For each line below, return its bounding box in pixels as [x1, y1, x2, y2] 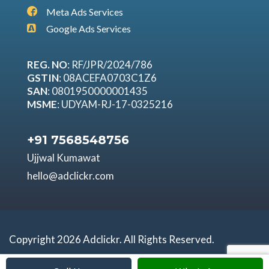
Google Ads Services [46, 22, 131, 34]
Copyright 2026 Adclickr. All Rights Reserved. [9, 232, 214, 246]
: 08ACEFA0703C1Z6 [59, 71, 157, 84]
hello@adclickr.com [27, 169, 114, 182]
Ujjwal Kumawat [27, 151, 100, 164]
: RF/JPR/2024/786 [67, 58, 153, 71]
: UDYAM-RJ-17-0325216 [57, 97, 173, 110]
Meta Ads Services [46, 5, 123, 17]
